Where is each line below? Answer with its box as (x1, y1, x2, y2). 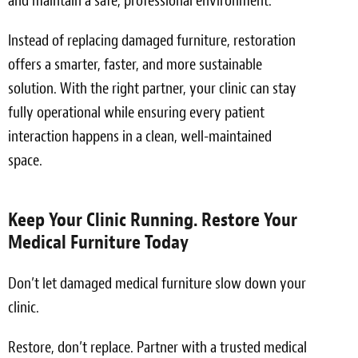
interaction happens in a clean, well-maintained (8, 125, 272, 146)
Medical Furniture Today (8, 229, 189, 254)
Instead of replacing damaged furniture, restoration (8, 30, 296, 50)
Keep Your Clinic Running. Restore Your (8, 207, 297, 232)
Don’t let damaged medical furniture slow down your (8, 272, 306, 293)
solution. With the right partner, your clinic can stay (8, 78, 296, 98)
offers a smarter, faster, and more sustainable (8, 54, 262, 74)
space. (8, 149, 42, 170)
